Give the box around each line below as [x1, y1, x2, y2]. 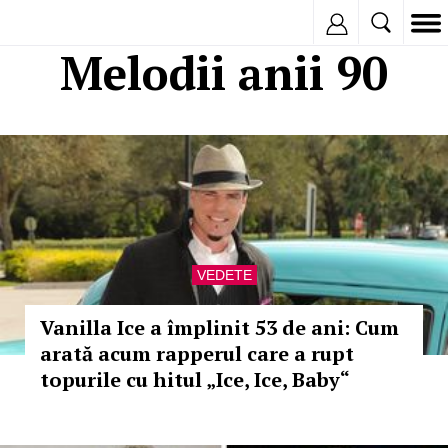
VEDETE [196, 267, 252, 283]
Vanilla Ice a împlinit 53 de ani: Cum [40, 314, 399, 341]
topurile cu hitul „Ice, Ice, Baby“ [40, 366, 350, 393]
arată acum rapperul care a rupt [40, 340, 354, 367]
